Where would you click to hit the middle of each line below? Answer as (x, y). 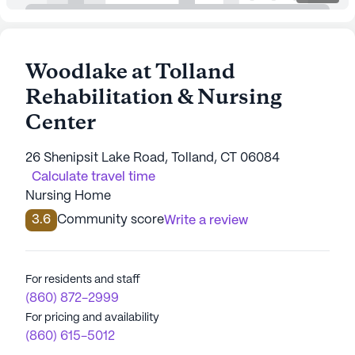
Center (61, 124)
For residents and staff (83, 280)
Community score (111, 220)
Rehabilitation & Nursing (154, 98)
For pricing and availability (92, 318)
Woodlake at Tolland (130, 73)
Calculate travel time (94, 177)
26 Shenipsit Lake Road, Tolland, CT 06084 (153, 158)
